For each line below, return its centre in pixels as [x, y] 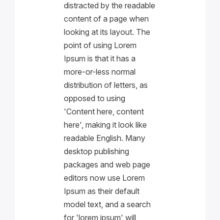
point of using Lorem [100, 45]
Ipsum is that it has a [100, 58]
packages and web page [107, 165]
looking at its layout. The [107, 32]
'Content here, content [104, 111]
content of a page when [107, 19]
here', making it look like [106, 125]
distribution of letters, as [106, 85]
